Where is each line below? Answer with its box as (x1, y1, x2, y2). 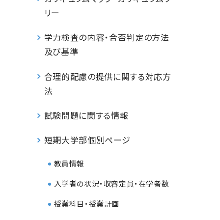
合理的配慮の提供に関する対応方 (44, 70, 171, 82)
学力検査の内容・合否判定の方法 (44, 31, 169, 44)
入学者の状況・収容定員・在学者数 (54, 178, 169, 189)
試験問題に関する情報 (44, 109, 129, 121)
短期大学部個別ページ (44, 134, 131, 146)
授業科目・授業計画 (54, 198, 119, 209)
